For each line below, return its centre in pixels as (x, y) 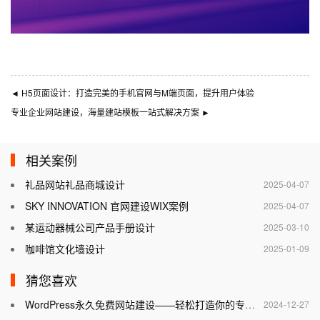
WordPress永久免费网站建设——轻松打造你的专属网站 (135, 305)
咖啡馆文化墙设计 (65, 249)
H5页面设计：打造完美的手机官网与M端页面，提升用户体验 (137, 93)
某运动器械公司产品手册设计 (90, 227)
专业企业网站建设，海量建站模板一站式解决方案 (106, 112)
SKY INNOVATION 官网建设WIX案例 (107, 206)
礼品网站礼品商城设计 (75, 185)
